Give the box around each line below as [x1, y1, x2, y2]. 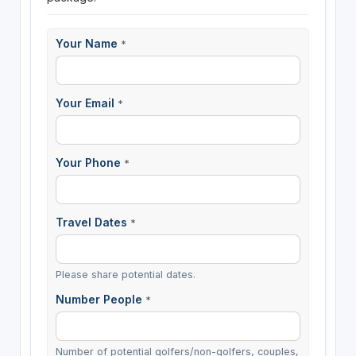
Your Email [55, 95, 118, 110]
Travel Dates [55, 215, 130, 230]
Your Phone [55, 155, 124, 169]
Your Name [55, 36, 121, 50]
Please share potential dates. [55, 269, 195, 281]
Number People [55, 292, 145, 307]
